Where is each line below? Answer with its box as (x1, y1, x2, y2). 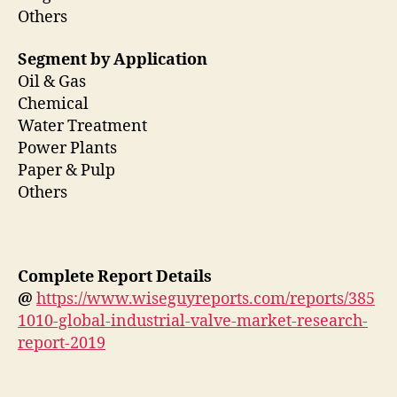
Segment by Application (18, 49, 211, 70)
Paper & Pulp (18, 160, 119, 181)
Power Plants (18, 137, 121, 159)
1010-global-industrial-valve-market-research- (18, 310, 368, 331)
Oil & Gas (18, 71, 90, 92)
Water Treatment (18, 115, 151, 136)
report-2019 (18, 332, 105, 354)
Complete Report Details (18, 266, 212, 287)
